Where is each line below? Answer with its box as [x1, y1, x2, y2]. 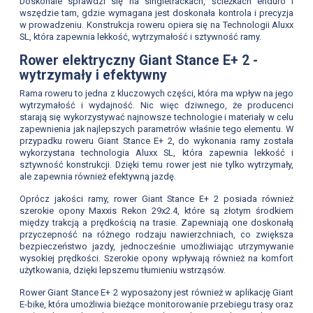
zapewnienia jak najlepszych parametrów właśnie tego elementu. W [19, 124, 294, 135]
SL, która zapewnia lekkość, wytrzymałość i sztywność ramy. [19, 31, 261, 43]
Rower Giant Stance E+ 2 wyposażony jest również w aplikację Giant [19, 286, 294, 298]
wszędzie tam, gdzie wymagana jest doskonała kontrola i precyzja [19, 8, 294, 19]
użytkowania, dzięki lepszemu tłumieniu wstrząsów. [19, 265, 226, 276]
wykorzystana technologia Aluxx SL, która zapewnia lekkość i [19, 147, 294, 159]
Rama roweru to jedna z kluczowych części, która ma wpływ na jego [19, 88, 294, 99]
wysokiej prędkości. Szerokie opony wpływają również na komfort [19, 253, 294, 264]
